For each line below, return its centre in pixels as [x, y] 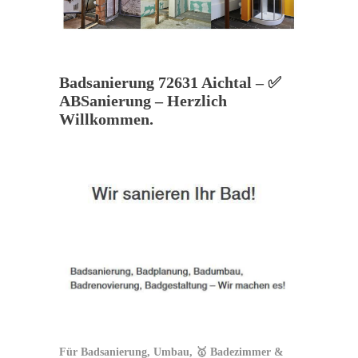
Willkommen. [106, 119]
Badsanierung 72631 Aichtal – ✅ [170, 83]
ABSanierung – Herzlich [143, 101]
